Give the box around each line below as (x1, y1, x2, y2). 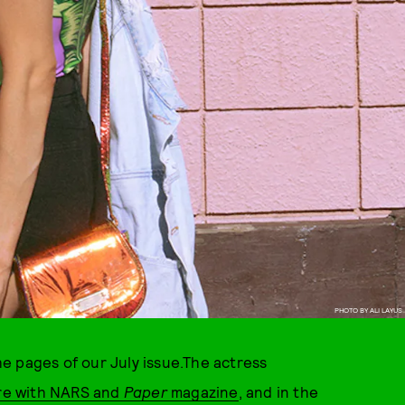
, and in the (238, 382, 319, 400)
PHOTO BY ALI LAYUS (334, 305, 402, 315)
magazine (166, 382, 239, 400)
